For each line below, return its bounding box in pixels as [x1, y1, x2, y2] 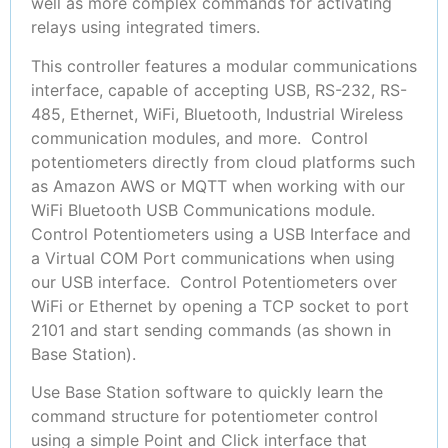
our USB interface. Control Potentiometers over [31, 271, 397, 292]
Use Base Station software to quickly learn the [31, 381, 383, 402]
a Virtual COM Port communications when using [31, 247, 395, 268]
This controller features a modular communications [31, 55, 417, 76]
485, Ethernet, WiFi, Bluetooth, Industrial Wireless [31, 103, 403, 124]
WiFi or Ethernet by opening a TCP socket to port [31, 295, 409, 316]
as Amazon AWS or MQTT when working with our [31, 175, 405, 196]
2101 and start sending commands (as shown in [31, 319, 391, 340]
